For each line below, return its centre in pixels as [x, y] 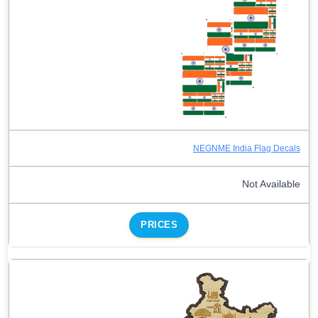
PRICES [159, 225]
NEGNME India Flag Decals [247, 149]
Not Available [271, 185]
